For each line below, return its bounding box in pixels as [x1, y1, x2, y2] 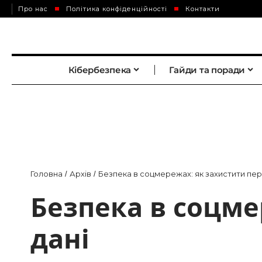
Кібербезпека [68, 64, 131, 75]
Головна [30, 168, 63, 178]
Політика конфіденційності [65, 4, 167, 13]
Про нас [18, 4, 48, 13]
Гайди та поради [168, 64, 246, 75]
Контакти [185, 4, 220, 13]
